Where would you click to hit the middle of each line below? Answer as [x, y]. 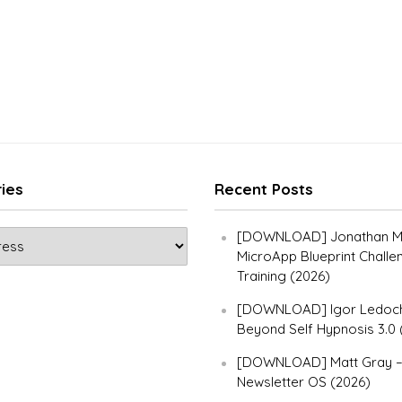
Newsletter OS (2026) [304, 382]
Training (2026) [284, 276]
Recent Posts [264, 189]
